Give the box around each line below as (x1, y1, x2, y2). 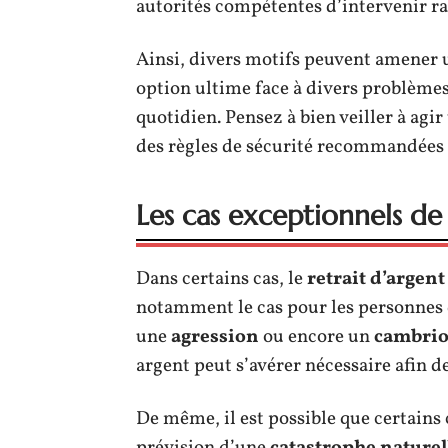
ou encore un (259, 324, 374, 350)
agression (171, 324, 259, 350)
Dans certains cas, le (136, 266, 307, 292)
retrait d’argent (307, 266, 445, 292)
